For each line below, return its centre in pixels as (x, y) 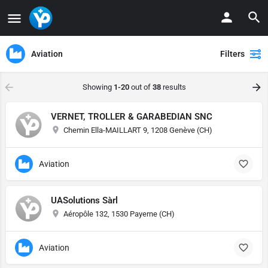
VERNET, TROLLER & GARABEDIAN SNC (132, 117)
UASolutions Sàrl (84, 200)
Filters (232, 54)
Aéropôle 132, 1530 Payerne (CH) (119, 214)
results (173, 87)
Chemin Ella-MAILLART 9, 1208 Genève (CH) (138, 130)
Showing (98, 87)
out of (141, 87)
